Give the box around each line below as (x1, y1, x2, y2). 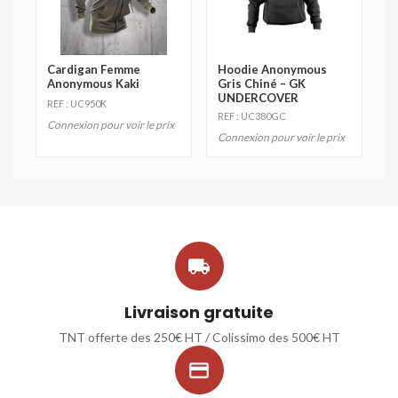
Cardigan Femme (47, 62, 140, 76)
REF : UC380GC (218, 110, 286, 122)
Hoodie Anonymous (218, 62, 327, 76)
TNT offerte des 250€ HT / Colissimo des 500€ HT (58, 330, 340, 345)
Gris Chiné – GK (218, 76, 306, 91)
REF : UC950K (47, 98, 107, 109)
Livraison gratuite (124, 301, 274, 323)
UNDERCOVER (218, 91, 298, 105)
